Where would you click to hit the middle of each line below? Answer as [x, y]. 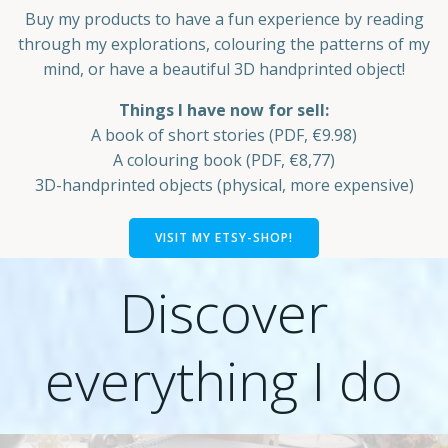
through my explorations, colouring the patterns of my [224, 43]
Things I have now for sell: [224, 109]
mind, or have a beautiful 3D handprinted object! [224, 68]
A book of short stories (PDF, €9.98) [224, 134]
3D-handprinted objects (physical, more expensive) [224, 184]
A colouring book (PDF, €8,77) [224, 159]
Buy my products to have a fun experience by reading [224, 18]
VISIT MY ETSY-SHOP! [224, 237]
